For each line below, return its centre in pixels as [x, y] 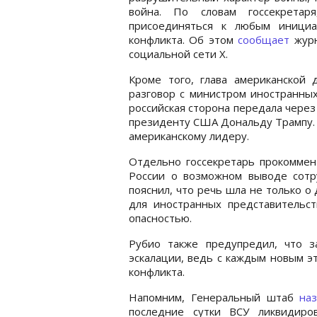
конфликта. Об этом [184, 39]
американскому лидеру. [189, 136]
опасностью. [160, 218]
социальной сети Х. [178, 53]
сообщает [264, 39]
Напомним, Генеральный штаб [214, 297]
